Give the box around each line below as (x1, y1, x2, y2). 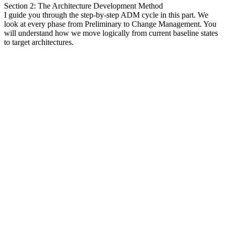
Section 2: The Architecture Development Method (4, 1, 163, 10)
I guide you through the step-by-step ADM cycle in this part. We (4, 10, 208, 19)
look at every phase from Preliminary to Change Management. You (4, 19, 216, 28)
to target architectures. (4, 37, 74, 46)
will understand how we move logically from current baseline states (4, 28, 218, 37)
